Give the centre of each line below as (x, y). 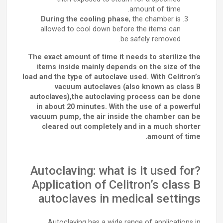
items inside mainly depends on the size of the (119, 67)
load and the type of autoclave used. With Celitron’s (111, 77)
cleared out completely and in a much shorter (121, 127)
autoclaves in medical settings (119, 199)
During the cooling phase (85, 19)
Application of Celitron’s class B (116, 185)
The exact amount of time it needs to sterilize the (114, 57)
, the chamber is (155, 19)
